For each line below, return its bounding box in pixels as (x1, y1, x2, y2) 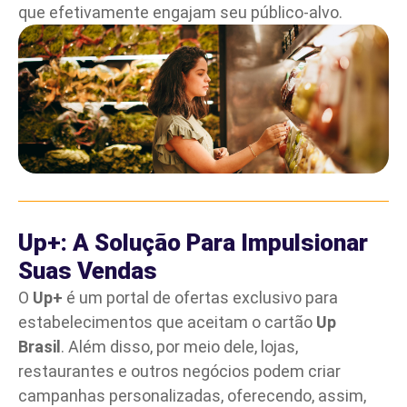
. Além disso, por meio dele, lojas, (61, 337, 298, 357)
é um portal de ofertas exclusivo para (63, 288, 338, 308)
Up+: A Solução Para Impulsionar (18, 229, 368, 257)
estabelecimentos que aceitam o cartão (18, 313, 316, 333)
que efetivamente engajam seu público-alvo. (18, 3, 342, 22)
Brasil (18, 337, 61, 357)
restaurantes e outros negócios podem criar (18, 362, 341, 382)
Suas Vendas (18, 257, 157, 285)
